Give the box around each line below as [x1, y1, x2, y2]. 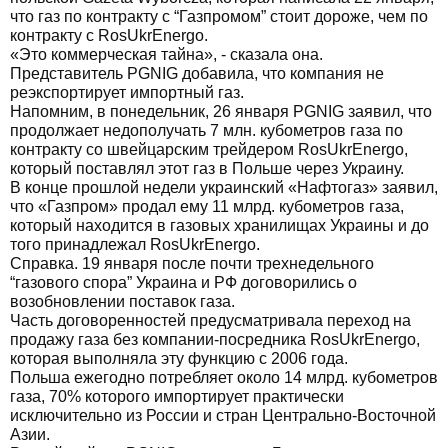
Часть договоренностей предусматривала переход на [10, 312, 411, 329]
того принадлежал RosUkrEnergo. [10, 236, 260, 253]
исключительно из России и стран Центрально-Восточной [10, 407, 436, 424]
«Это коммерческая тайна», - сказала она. [10, 46, 323, 63]
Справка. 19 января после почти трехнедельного [10, 255, 374, 272]
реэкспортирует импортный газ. [10, 84, 244, 101]
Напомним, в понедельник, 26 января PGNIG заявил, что [10, 103, 432, 120]
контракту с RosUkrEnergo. [10, 27, 208, 44]
